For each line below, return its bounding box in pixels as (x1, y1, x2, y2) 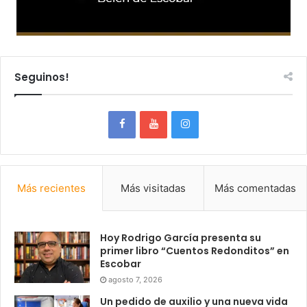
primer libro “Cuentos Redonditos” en (100, 243, 289, 258)
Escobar (100, 256, 141, 271)
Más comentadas (214, 181, 297, 195)
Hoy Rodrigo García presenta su (100, 230, 261, 245)
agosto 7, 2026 (108, 274, 162, 284)
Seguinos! (14, 69, 69, 84)
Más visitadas (120, 181, 186, 195)
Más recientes (16, 181, 86, 195)
